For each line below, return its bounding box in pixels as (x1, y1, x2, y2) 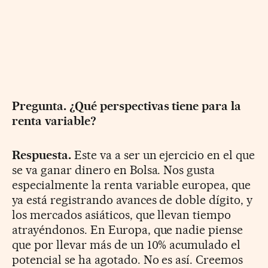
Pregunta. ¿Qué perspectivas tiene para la (12, 99, 242, 114)
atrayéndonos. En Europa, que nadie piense (12, 223, 243, 237)
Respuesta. (12, 148, 71, 163)
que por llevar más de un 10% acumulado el (12, 237, 241, 252)
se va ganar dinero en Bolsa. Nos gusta (12, 163, 215, 178)
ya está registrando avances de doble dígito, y (12, 193, 253, 208)
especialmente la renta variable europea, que (12, 178, 251, 193)
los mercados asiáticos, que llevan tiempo (12, 208, 232, 223)
